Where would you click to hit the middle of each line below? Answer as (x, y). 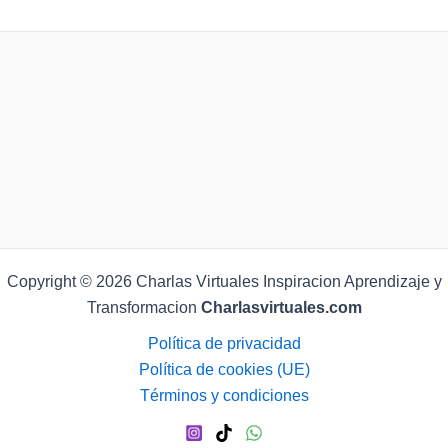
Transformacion (143, 307)
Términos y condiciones (224, 395)
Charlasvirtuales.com (281, 307)
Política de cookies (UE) (224, 369)
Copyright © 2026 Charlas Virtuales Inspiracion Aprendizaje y (224, 281)
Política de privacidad (224, 343)
